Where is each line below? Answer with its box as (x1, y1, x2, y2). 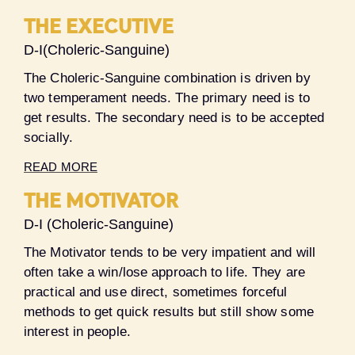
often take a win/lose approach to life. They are (24, 265, 305, 280)
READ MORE (24, 160, 97, 174)
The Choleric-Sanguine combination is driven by (24, 71, 311, 86)
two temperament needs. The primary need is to (24, 90, 311, 105)
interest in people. (24, 324, 131, 339)
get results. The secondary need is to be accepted (24, 110, 324, 125)
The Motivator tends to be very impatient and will (24, 245, 315, 260)
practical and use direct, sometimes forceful (24, 284, 288, 300)
